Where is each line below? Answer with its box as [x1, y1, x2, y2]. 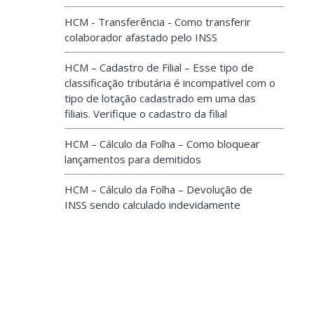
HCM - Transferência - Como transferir [64, 15, 251, 29]
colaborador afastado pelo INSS [64, 30, 217, 44]
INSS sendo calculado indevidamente [64, 198, 240, 212]
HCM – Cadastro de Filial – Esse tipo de [64, 60, 254, 74]
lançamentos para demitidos [64, 152, 201, 166]
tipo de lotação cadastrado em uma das [64, 91, 256, 105]
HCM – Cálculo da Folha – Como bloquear [64, 137, 260, 151]
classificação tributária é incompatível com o [64, 76, 275, 90]
